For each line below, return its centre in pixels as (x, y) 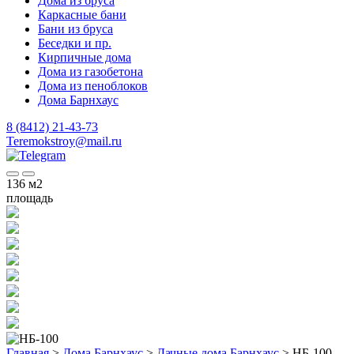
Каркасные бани (82, 15)
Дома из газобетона (90, 72)
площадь (30, 198)
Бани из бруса (75, 29)
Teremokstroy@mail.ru (64, 141)
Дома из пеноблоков (93, 86)
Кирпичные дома (85, 57)
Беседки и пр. (75, 43)
